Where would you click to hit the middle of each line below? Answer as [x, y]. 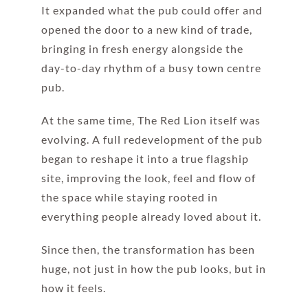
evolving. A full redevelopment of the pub [152, 140]
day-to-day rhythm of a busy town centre [151, 68]
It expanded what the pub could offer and [152, 10]
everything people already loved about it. [151, 217]
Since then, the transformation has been [148, 250]
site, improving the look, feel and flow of [148, 178]
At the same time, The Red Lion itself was [151, 120]
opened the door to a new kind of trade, [146, 30]
